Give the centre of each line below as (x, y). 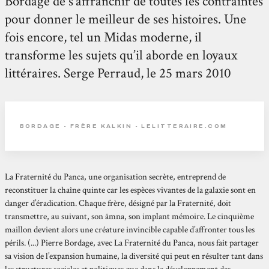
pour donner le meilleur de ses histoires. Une (126, 19)
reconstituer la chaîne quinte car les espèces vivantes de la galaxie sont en (131, 190)
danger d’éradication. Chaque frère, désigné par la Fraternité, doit (118, 203)
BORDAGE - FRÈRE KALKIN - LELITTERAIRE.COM (123, 126)
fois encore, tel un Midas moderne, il (104, 37)
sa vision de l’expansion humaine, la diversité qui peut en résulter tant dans (134, 256)
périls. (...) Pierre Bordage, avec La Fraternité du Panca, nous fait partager (132, 243)
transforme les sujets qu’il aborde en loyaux (121, 55)
